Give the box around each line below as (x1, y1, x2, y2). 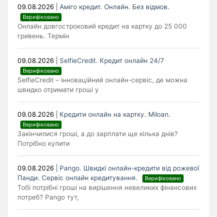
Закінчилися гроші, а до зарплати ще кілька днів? (17, 130, 178, 138)
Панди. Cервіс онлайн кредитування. (17, 174, 140, 182)
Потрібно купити (17, 139, 70, 148)
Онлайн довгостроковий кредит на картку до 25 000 (17, 22, 187, 31)
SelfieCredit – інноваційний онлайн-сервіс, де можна (17, 76, 188, 84)
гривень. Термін (17, 32, 70, 40)
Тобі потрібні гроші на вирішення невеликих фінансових (17, 184, 197, 192)
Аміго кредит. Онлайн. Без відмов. (60, 3, 172, 11)
